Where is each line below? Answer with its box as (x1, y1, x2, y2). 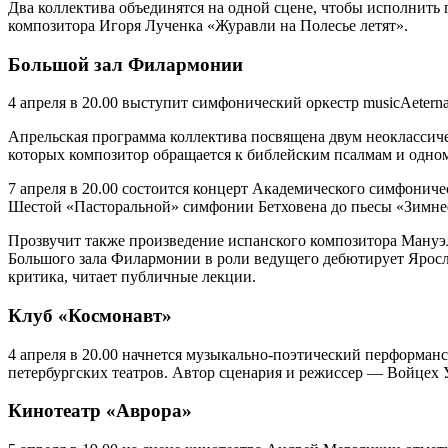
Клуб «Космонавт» (8, 305, 172, 327)
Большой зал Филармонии (8, 53, 243, 75)
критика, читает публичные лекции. (8, 268, 256, 286)
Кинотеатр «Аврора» (8, 400, 192, 422)
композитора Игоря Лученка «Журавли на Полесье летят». (8, 16, 408, 34)
